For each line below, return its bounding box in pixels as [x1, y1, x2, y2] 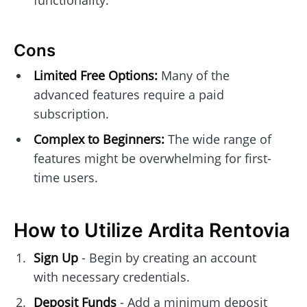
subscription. [33, 106, 109, 123]
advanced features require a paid [33, 86, 224, 103]
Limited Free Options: [33, 67, 158, 84]
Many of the [157, 67, 230, 84]
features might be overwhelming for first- [33, 150, 271, 167]
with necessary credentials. [33, 269, 190, 286]
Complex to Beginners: [33, 131, 164, 148]
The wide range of [164, 131, 271, 148]
